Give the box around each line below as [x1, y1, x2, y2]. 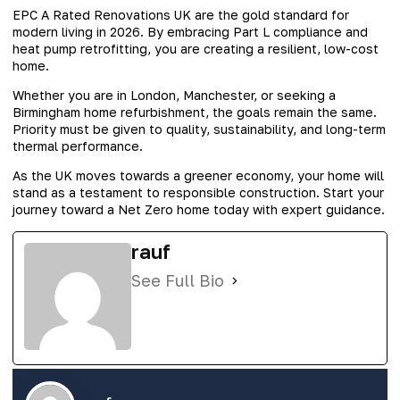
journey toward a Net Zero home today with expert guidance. [12, 202, 385, 218]
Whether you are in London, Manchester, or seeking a [12, 87, 336, 103]
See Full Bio [131, 271, 224, 291]
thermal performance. [12, 137, 143, 154]
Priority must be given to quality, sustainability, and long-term [12, 121, 386, 137]
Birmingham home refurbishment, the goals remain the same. [12, 104, 377, 120]
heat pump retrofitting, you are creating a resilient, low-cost [12, 40, 379, 56]
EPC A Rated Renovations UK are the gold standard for [12, 6, 349, 22]
